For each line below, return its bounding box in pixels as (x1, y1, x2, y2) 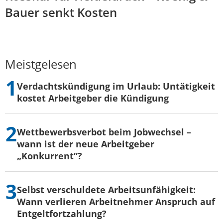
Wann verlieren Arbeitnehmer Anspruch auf (17, 195, 215, 208)
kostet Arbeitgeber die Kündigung (17, 92, 169, 104)
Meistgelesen (5, 55, 77, 72)
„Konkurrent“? (17, 149, 82, 162)
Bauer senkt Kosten (5, 3, 117, 20)
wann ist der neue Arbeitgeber (17, 137, 154, 150)
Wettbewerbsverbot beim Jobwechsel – (17, 125, 191, 138)
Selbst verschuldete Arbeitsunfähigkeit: (17, 183, 196, 196)
